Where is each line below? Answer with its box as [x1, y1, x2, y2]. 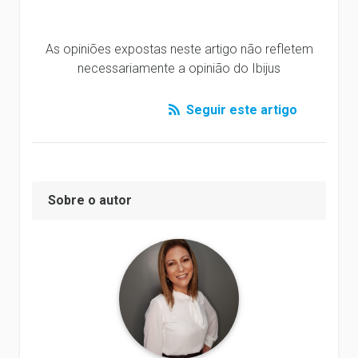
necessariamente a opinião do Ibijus [78, 60, 280, 76]
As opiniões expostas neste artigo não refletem [45, 41, 313, 57]
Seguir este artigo [183, 101, 297, 117]
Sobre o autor [48, 192, 132, 208]
